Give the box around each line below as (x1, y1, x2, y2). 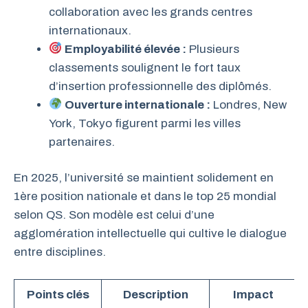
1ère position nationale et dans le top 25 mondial (14, 190, 276, 203)
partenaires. (49, 135, 115, 148)
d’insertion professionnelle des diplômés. (49, 79, 272, 93)
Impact (233, 287, 274, 301)
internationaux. (49, 23, 131, 37)
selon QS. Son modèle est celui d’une (14, 208, 214, 222)
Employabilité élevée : (65, 42, 187, 56)
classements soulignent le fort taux (49, 60, 241, 74)
